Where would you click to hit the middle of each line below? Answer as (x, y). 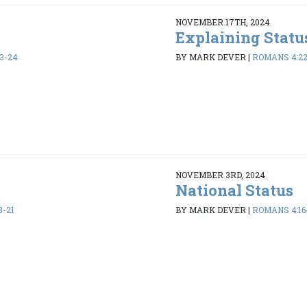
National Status (234, 190)
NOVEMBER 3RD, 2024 (220, 174)
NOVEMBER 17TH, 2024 (222, 22)
